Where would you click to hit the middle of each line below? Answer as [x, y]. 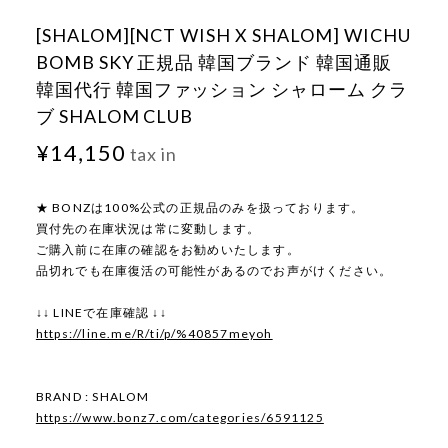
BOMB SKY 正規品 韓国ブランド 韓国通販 [213, 62]
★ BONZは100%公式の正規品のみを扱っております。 [200, 208]
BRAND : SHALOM [92, 397]
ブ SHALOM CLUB [114, 116]
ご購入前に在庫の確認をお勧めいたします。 [167, 250]
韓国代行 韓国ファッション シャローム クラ [221, 89]
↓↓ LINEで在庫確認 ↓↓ [101, 313]
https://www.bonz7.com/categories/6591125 [179, 418]
